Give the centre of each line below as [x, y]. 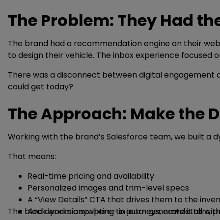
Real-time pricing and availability [91, 176]
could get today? [41, 87]
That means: [32, 156]
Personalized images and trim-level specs [108, 188]
